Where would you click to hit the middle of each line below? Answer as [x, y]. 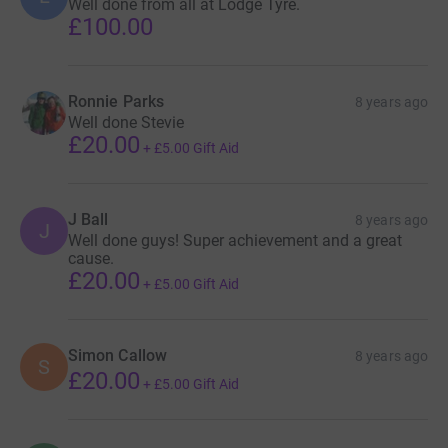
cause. [91, 258]
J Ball [88, 219]
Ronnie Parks [116, 101]
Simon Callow [117, 355]
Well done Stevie [126, 122]
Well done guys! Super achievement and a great [235, 240]
